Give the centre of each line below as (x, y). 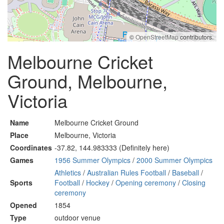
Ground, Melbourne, (87, 81)
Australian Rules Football (126, 172)
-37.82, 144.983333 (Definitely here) (112, 147)
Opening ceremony (146, 182)
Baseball (185, 172)
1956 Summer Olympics (92, 160)
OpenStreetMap (157, 37)
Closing (194, 182)
